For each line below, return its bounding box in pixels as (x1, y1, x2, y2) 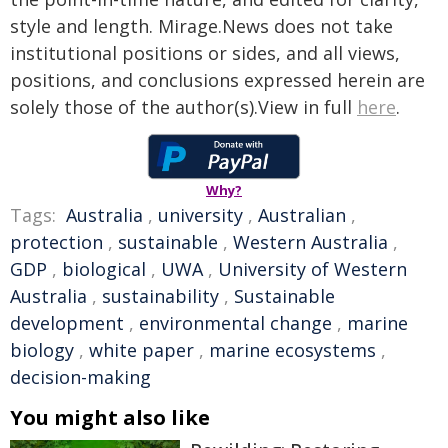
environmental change (139, 311, 332, 335)
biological (62, 257, 146, 281)
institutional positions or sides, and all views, (10, 41, 400, 65)
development (10, 311, 124, 335)
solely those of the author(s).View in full (10, 95, 357, 119)
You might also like (10, 404, 210, 431)
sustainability (102, 284, 219, 308)
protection (10, 230, 103, 254)
